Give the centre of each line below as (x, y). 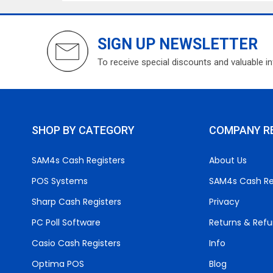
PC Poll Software (66, 222)
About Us (228, 160)
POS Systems (60, 181)
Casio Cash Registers (76, 243)
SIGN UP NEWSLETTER (178, 44)
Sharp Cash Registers (76, 202)
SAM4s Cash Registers (78, 160)
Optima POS (58, 264)
